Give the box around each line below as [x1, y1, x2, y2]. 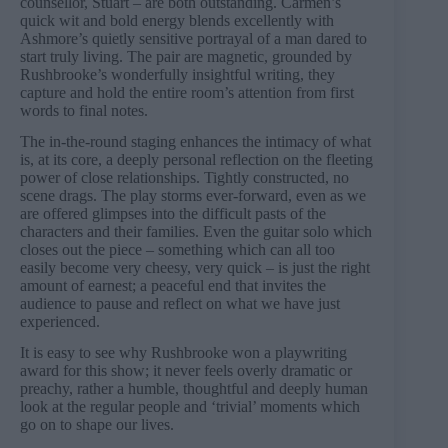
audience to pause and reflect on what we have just [20, 294, 340, 312]
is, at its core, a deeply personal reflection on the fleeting [20, 150, 373, 168]
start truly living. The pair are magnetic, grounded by [20, 47, 352, 65]
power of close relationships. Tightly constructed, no [20, 168, 349, 186]
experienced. [20, 312, 100, 330]
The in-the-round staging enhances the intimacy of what [20, 132, 371, 150]
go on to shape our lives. [20, 415, 174, 433]
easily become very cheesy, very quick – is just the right [20, 258, 370, 276]
